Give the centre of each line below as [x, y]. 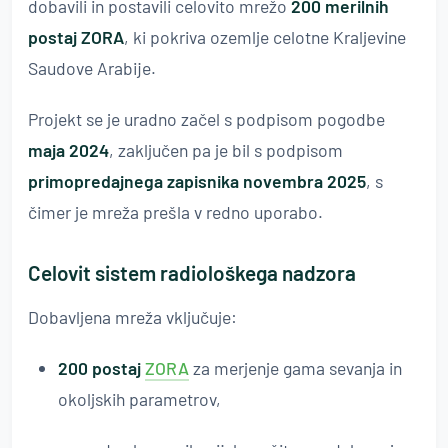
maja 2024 [68, 150]
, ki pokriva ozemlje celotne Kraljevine [265, 37]
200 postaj [101, 368]
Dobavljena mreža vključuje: [132, 317]
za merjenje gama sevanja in [295, 368]
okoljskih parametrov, [139, 399]
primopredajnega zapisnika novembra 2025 [197, 181]
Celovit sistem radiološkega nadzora [192, 272]
